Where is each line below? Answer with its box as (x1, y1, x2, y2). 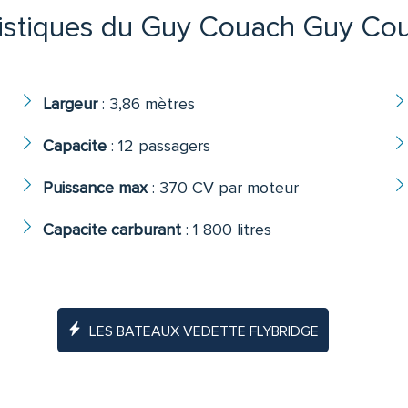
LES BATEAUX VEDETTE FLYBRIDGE (88, 322, 319, 342)
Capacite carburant (43, 219, 182, 240)
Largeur (43, 94, 98, 115)
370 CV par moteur (159, 178, 300, 199)
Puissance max (43, 178, 148, 199)
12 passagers (118, 136, 211, 157)
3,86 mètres (109, 94, 196, 115)
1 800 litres (193, 219, 272, 240)
